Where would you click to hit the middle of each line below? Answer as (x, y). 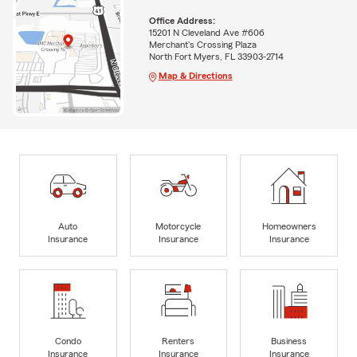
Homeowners (289, 226)
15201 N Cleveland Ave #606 (206, 33)
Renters (178, 341)
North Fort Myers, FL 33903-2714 (216, 57)
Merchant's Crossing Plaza (202, 45)
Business (289, 341)
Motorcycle (178, 226)
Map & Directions (195, 76)
